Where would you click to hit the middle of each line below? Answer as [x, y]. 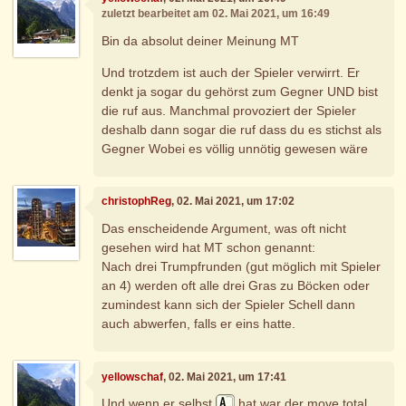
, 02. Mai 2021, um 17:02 [233, 202]
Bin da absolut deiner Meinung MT [201, 40]
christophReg [137, 202]
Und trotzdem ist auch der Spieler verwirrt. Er [231, 72]
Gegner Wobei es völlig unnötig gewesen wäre [235, 148]
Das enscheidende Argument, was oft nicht [224, 228]
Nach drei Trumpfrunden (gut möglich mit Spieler [242, 266]
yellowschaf [133, 377]
